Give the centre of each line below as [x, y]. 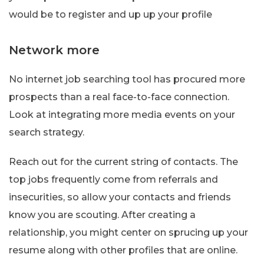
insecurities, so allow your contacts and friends [120, 197]
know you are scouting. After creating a [102, 214]
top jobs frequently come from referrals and [113, 179]
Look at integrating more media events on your [122, 114]
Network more [54, 50]
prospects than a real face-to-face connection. [119, 97]
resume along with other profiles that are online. [123, 250]
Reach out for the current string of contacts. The [123, 161]
